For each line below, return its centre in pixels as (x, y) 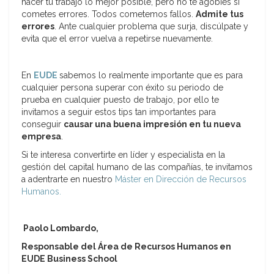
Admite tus (220, 14)
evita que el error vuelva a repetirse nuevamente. (117, 39)
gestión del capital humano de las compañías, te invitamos (137, 167)
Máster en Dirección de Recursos (181, 180)
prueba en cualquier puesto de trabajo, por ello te (120, 100)
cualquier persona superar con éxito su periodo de (122, 88)
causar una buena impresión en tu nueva (152, 124)
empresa (41, 137)
